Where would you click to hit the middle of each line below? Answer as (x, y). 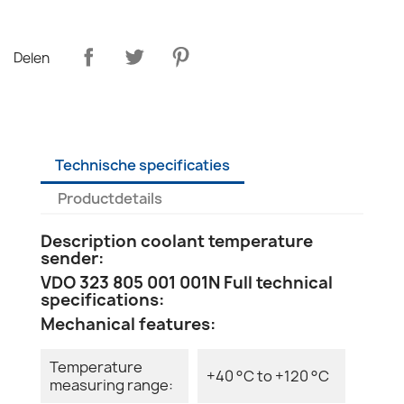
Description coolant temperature (177, 241)
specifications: (102, 299)
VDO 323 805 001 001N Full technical (187, 282)
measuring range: (111, 385)
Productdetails (110, 198)
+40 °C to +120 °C (268, 376)
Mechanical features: (128, 324)
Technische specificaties (142, 165)
